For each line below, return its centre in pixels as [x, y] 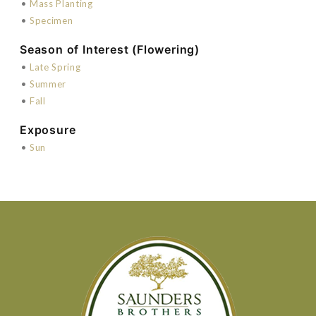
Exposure [48, 129]
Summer [48, 84]
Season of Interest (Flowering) [110, 49]
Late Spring [55, 67]
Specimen [51, 20]
